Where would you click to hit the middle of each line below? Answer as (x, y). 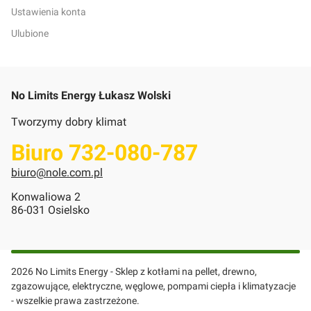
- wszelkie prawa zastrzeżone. (75, 301)
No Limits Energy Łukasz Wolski (91, 96)
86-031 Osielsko (52, 210)
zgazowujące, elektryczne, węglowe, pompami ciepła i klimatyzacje (153, 286)
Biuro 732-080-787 (104, 153)
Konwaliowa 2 (47, 197)
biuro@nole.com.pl (57, 173)
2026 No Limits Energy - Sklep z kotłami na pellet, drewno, (134, 272)
